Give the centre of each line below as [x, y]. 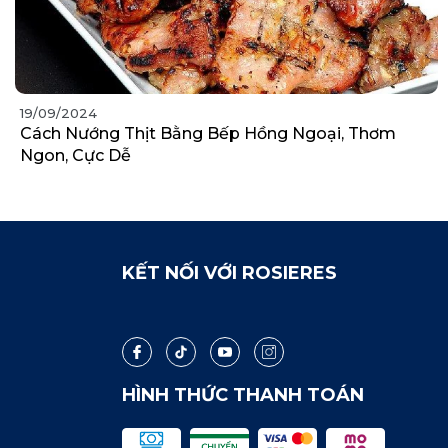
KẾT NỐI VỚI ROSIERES [229, 272]
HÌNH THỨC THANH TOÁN [243, 394]
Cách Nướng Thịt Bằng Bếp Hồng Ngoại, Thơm [208, 133]
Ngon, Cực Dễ [75, 155]
